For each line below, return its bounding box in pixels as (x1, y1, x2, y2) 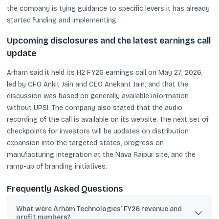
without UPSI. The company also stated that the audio (7, 104, 182, 112)
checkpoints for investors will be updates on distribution (7, 127, 189, 135)
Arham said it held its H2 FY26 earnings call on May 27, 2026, (7, 68, 203, 77)
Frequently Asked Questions (7, 184, 123, 194)
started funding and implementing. (7, 16, 118, 24)
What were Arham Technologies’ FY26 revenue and (16, 204, 182, 213)
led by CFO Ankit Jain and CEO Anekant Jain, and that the (7, 80, 188, 88)
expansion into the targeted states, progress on (7, 139, 164, 147)
